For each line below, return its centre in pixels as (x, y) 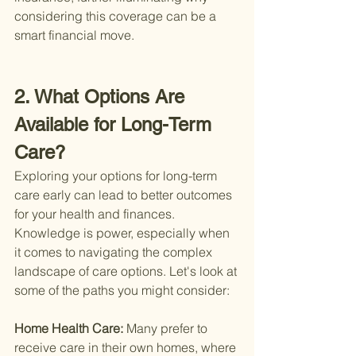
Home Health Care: (70, 329)
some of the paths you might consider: (122, 290)
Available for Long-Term (116, 125)
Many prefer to (168, 329)
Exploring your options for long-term (117, 176)
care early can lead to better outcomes (125, 195)
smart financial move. (74, 35)
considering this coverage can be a (117, 16)
